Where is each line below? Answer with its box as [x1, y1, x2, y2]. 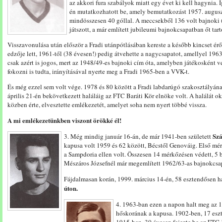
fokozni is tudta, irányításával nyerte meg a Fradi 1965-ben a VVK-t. [7, 67, 189, 76]
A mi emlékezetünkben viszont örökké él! [7, 115, 121, 125]
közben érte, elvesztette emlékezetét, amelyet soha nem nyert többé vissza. [7, 100, 207, 109]
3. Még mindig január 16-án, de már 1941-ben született [64, 132, 213, 141]
